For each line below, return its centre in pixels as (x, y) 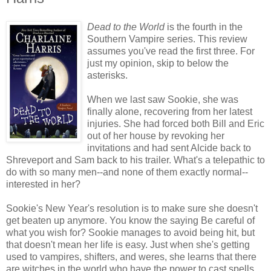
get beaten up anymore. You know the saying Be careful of (130, 220)
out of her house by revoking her (156, 135)
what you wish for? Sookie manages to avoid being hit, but (130, 232)
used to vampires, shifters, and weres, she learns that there (131, 256)
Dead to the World (126, 27)
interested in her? (43, 184)
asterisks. (107, 75)
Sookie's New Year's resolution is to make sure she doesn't (132, 208)
